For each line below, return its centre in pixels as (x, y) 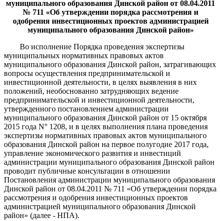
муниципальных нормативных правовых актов (84, 55)
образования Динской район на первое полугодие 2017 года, (106, 144)
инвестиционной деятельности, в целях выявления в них (100, 82)
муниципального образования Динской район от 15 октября (105, 117)
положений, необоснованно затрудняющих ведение (91, 91)
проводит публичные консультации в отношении (87, 171)
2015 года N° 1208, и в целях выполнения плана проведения (106, 126)
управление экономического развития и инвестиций (92, 153)
